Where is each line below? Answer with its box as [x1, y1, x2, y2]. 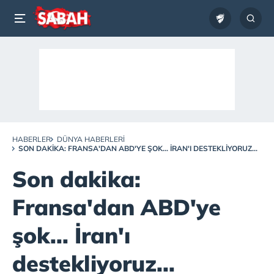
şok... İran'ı [12, 221, 130, 249]
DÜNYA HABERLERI [57, 135, 125, 144]
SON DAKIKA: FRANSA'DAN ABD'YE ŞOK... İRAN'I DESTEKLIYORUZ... [18, 144, 257, 153]
